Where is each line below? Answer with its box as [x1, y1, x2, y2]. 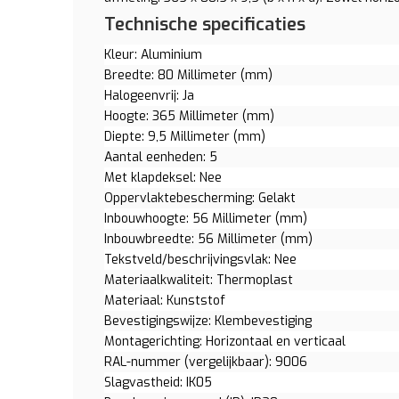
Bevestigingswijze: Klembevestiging [104, 313, 312, 330]
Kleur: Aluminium [104, 46, 202, 63]
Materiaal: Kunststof [104, 292, 225, 309]
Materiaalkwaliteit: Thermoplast [104, 272, 293, 289]
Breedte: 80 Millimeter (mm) [104, 67, 273, 84]
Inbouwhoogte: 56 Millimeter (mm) [104, 210, 307, 227]
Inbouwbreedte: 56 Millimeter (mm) [104, 231, 313, 248]
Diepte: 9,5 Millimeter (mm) [104, 128, 265, 145]
